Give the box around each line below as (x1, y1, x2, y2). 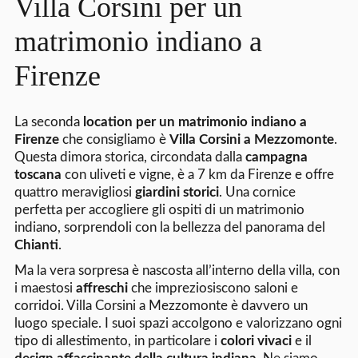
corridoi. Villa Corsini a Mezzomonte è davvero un (14, 299, 308, 313)
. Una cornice (218, 185, 296, 200)
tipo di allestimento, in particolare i (14, 334, 221, 348)
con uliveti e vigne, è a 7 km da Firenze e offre (61, 168, 334, 182)
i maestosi (14, 281, 76, 296)
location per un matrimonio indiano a (82, 115, 307, 129)
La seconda (14, 115, 83, 129)
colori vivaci (220, 334, 292, 348)
